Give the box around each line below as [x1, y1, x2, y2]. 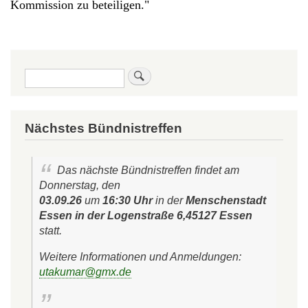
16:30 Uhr [100, 194, 155, 207]
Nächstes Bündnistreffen [25, 120, 182, 135]
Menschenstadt [186, 194, 266, 207]
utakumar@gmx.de [39, 265, 131, 278]
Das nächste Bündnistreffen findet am [56, 164, 239, 177]
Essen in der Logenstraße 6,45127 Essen [39, 209, 252, 222]
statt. [39, 224, 65, 237]
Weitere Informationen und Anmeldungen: [39, 250, 241, 263]
